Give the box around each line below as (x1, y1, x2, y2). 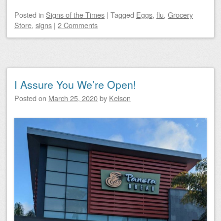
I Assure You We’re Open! (14, 76, 136, 92)
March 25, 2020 (48, 92, 98, 103)
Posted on (14, 92, 48, 103)
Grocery (168, 9, 193, 20)
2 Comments (58, 19, 98, 30)
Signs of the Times (46, 9, 105, 20)
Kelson (109, 92, 131, 103)
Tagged (110, 9, 136, 20)
